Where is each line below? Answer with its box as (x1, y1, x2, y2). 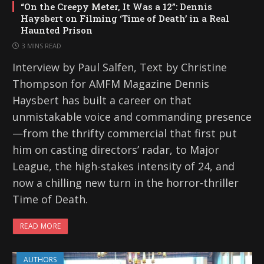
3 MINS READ (22, 41, 61, 50)
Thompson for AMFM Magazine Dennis (12, 76, 209, 91)
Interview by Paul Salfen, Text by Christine (12, 60, 227, 74)
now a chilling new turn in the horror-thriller (12, 175, 239, 190)
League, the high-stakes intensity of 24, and (12, 159, 235, 173)
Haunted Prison (21, 24, 93, 36)
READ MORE (20, 220, 61, 231)
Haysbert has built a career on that (12, 93, 192, 107)
